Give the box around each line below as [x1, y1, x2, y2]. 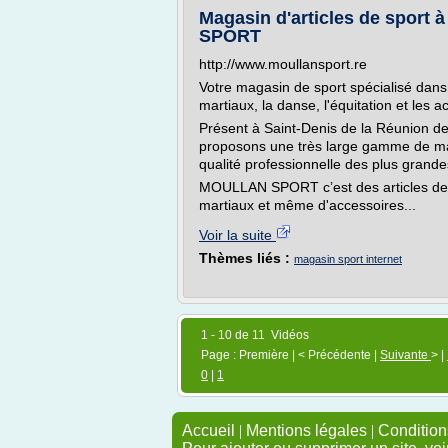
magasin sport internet [294, 253, 402, 265]
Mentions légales [246, 422, 367, 439]
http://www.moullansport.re [199, 56, 367, 72]
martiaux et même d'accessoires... [199, 197, 416, 213]
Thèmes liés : [199, 250, 294, 266]
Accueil [182, 422, 235, 439]
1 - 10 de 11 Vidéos [201, 328, 309, 342]
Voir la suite [199, 227, 276, 243]
